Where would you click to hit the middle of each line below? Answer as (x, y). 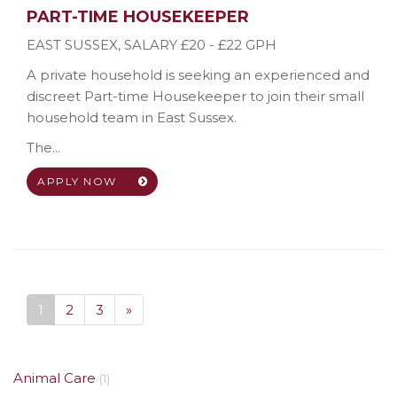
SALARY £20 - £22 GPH (200, 45)
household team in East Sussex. (132, 117)
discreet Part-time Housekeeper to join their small (195, 96)
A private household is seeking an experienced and (198, 75)
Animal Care (54, 378)
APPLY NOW (79, 181)
